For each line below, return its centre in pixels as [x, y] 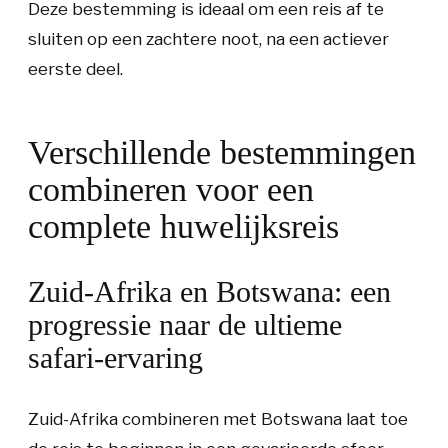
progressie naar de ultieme [185, 324]
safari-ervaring [115, 357]
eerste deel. [75, 69]
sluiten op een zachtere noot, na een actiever [208, 39]
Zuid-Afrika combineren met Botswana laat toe [218, 419]
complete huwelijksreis [183, 226]
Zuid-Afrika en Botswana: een [209, 291]
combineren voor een [171, 189]
